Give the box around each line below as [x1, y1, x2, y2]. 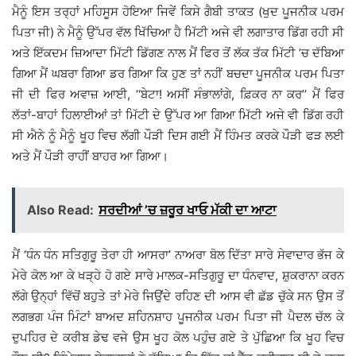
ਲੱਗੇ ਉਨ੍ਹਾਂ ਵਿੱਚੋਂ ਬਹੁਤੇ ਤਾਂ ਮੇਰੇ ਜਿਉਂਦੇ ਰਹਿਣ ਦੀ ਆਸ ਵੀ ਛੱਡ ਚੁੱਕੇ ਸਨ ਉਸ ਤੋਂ [12, 288, 344, 304]
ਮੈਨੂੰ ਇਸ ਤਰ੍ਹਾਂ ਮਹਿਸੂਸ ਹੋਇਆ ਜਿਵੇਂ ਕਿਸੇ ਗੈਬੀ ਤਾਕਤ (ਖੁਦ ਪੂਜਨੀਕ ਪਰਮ [12, 4, 344, 20]
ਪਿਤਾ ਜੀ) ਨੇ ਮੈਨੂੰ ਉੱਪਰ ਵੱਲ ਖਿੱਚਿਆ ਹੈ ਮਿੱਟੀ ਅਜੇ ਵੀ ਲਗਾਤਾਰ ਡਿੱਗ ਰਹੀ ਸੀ [12, 25, 344, 41]
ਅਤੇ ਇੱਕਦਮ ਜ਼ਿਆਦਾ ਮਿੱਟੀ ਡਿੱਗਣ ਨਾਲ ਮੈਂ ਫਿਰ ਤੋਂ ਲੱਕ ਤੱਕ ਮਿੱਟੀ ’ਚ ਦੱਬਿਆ [12, 45, 344, 61]
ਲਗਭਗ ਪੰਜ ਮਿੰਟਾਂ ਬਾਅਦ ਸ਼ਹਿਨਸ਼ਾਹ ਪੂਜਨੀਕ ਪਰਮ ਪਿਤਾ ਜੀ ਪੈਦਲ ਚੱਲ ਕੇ [12, 309, 344, 325]
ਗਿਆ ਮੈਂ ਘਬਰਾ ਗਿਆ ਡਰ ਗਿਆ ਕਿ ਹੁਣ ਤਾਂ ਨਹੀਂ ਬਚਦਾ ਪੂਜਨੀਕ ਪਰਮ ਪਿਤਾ [12, 66, 344, 82]
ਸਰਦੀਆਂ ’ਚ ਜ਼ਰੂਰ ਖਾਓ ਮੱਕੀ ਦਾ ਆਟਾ [99, 202, 277, 219]
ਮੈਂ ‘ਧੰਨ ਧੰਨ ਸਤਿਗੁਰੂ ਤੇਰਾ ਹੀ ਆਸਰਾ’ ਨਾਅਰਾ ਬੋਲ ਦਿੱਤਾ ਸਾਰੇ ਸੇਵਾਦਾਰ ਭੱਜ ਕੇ [12, 247, 344, 263]
